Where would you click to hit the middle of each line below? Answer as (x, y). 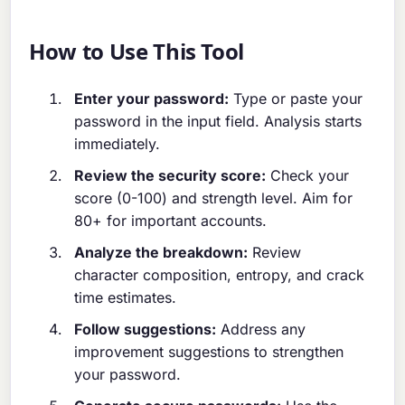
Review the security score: (170, 175)
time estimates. (126, 297)
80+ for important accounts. (171, 220)
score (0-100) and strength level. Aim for (214, 198)
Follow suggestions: (146, 329)
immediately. (118, 143)
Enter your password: (152, 98)
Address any (261, 329)
